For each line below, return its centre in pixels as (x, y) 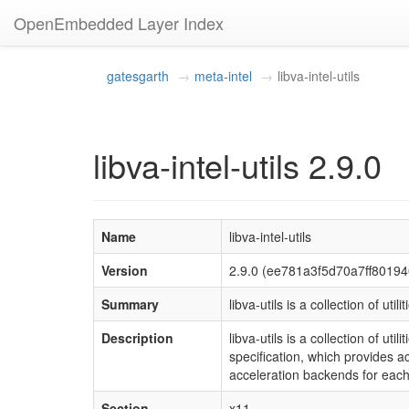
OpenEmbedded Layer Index (119, 23)
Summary (130, 304)
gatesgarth (138, 76)
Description (137, 338)
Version (125, 270)
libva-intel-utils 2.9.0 (237, 165)
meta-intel (223, 76)
